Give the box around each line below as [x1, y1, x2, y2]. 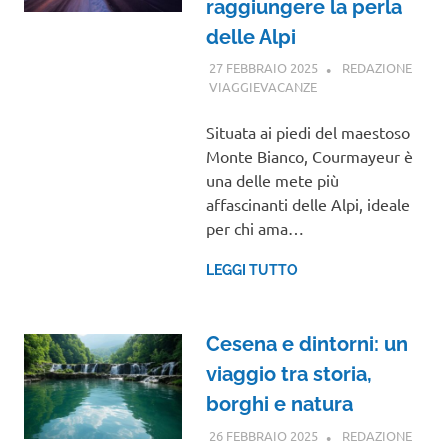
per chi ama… [205, 218, 304, 239]
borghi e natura [205, 392, 353, 417]
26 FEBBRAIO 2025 [208, 426, 318, 444]
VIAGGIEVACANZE [208, 78, 317, 96]
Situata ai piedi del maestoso [205, 122, 410, 143]
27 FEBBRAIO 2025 [208, 59, 318, 77]
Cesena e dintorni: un [205, 332, 408, 357]
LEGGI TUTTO [205, 262, 298, 279]
